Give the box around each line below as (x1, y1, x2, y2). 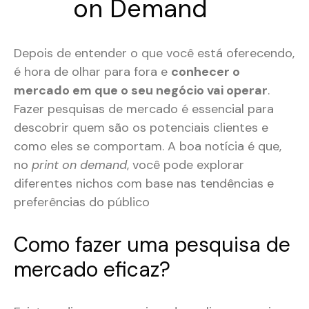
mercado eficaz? (14, 256, 170, 283)
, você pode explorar (127, 157, 244, 174)
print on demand (32, 157, 127, 174)
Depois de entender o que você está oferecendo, (14, 45, 295, 62)
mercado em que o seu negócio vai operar (14, 82, 268, 99)
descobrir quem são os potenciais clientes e (14, 119, 268, 137)
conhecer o (171, 63, 240, 81)
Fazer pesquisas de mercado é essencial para (14, 101, 274, 118)
